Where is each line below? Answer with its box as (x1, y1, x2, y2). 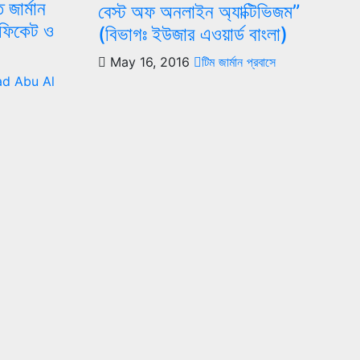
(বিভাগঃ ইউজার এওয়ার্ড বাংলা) (97, 22, 288, 46)
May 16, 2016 (105, 53, 194, 70)
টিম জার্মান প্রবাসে (201, 53, 276, 70)
